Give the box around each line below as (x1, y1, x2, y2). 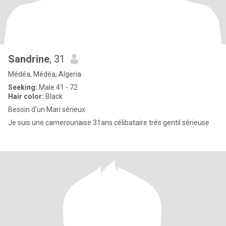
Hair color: (8, 92, 44, 100)
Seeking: (8, 83, 37, 91)
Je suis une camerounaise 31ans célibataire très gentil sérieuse (8, 119, 209, 127)
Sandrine (8, 53, 49, 65)
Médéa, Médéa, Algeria (8, 70, 81, 78)
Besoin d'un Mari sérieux (8, 105, 85, 114)
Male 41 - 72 (37, 83, 78, 91)
